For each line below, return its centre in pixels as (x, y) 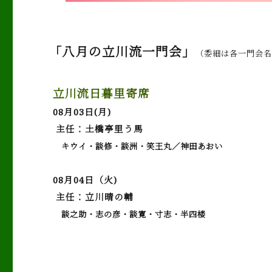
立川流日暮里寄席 (102, 93)
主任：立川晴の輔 (93, 197)
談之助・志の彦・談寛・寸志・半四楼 (130, 214)
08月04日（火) (85, 180)
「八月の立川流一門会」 (122, 52)
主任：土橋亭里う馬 (98, 129)
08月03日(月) (82, 112)
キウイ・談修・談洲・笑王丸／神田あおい (138, 146)
